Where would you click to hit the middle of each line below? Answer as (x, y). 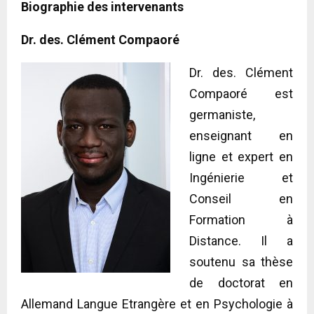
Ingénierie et (241, 177)
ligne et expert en (241, 156)
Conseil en (241, 198)
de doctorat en (241, 282)
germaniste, (222, 114)
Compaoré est (241, 93)
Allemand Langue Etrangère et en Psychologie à (157, 303)
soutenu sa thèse (241, 261)
